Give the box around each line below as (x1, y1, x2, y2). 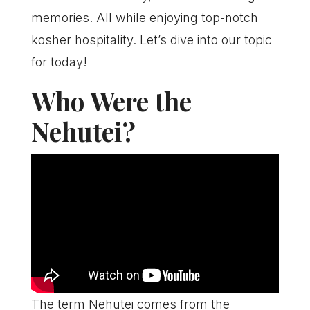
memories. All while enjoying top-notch (30, 10, 258, 25)
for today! (30, 55, 87, 69)
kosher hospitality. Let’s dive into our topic (30, 33, 272, 47)
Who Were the (30, 84, 192, 118)
